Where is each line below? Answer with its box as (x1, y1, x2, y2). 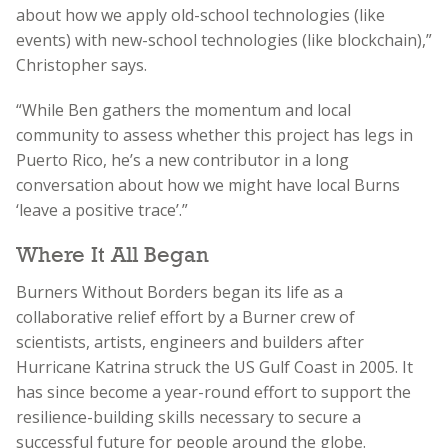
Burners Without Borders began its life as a (16, 280, 343, 303)
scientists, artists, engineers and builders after (16, 330, 364, 353)
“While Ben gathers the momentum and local (16, 98, 351, 121)
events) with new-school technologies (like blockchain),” (16, 28, 432, 51)
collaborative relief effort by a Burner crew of (16, 305, 355, 328)
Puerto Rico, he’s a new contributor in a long (16, 148, 349, 171)
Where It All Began (16, 244, 209, 267)
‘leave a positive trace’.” (16, 198, 188, 221)
